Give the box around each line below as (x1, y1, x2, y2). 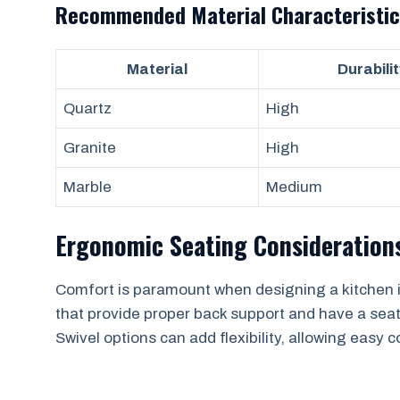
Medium (266, 179, 322, 196)
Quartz (63, 100, 112, 117)
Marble (63, 179, 112, 196)
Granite (63, 139, 116, 156)
